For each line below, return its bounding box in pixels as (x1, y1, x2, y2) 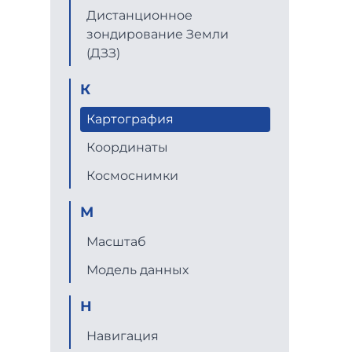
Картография (86, 112, 174, 126)
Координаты (86, 140, 168, 155)
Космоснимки (86, 168, 178, 183)
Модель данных (86, 262, 189, 277)
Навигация (86, 328, 159, 343)
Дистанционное (86, 8, 192, 23)
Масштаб (86, 234, 146, 249)
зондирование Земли (86, 27, 229, 42)
